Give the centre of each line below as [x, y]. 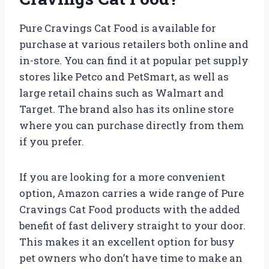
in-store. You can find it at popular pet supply [134, 60]
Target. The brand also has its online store [126, 109]
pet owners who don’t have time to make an [131, 258]
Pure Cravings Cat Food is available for [118, 28]
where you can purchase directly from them [131, 125]
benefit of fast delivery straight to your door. [132, 225]
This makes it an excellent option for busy [127, 241]
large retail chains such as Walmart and [122, 92]
